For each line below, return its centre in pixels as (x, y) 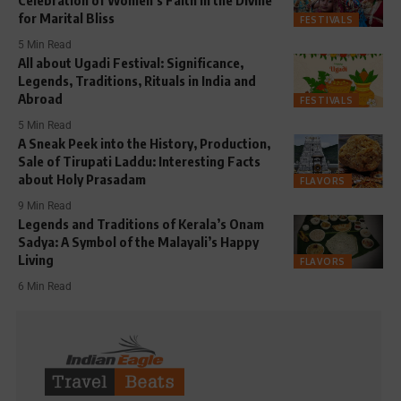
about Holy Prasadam (82, 179)
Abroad (40, 98)
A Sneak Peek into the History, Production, (144, 143)
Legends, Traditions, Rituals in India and (137, 80)
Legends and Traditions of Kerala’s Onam (141, 223)
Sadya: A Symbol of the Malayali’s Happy (138, 241)
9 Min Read (45, 205)
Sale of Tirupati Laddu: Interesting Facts (139, 161)
